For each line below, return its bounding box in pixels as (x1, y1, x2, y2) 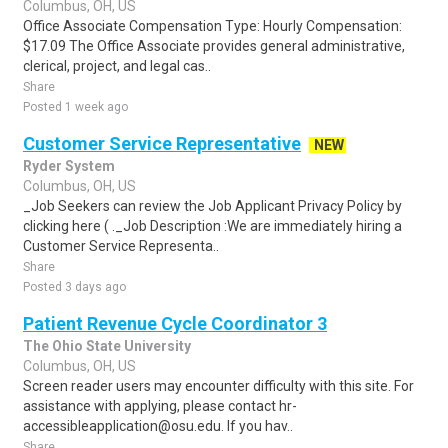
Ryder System (23, 158, 115, 174)
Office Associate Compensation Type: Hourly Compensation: (23, 18, 402, 34)
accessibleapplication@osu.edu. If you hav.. (23, 418, 293, 434)
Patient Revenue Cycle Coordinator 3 (23, 313, 327, 334)
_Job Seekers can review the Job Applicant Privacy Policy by (23, 198, 402, 214)
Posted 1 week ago (23, 100, 128, 114)
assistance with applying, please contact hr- (23, 398, 297, 414)
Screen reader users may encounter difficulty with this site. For (23, 378, 414, 394)
